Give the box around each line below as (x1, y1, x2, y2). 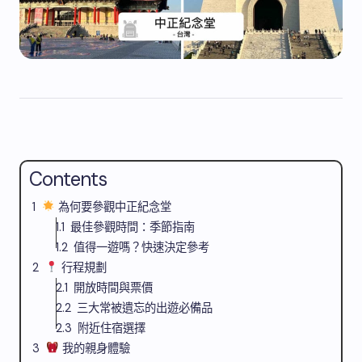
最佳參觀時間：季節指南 (70, 220, 196, 234)
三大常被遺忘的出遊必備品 (77, 301, 213, 315)
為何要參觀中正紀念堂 (54, 200, 171, 214)
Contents (29, 166, 107, 192)
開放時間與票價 (74, 280, 154, 295)
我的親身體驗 (58, 341, 130, 356)
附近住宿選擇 (78, 321, 146, 335)
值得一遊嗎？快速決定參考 (74, 240, 210, 255)
